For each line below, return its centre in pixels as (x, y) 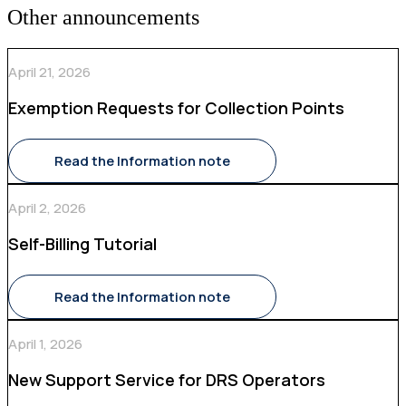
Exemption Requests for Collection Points (176, 107)
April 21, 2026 (49, 72)
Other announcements (103, 17)
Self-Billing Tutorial (82, 243)
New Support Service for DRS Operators (167, 379)
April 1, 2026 (45, 343)
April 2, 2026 (47, 208)
